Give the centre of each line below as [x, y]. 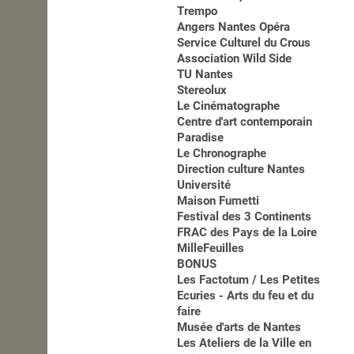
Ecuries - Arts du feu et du [246, 296]
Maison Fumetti [218, 201]
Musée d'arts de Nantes [239, 328]
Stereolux [202, 90]
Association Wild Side [235, 59]
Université [204, 185]
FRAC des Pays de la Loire [247, 233]
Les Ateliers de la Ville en [245, 343]
